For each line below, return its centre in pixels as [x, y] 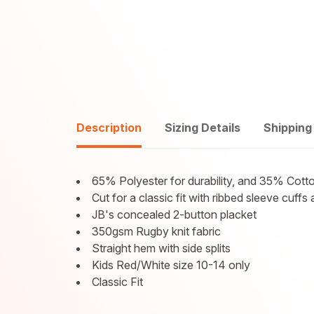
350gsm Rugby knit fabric [157, 231]
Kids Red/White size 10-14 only [171, 265]
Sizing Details [203, 128]
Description [109, 128]
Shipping [288, 128]
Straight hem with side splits [162, 248]
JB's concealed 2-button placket [175, 214]
